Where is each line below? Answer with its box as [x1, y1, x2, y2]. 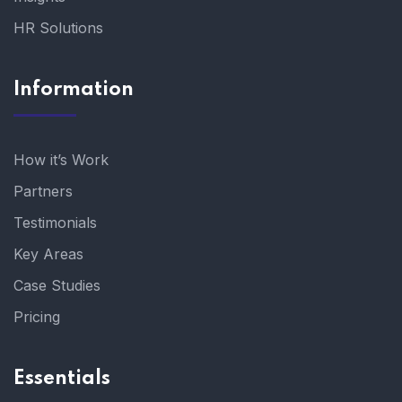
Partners [13, 182, 73, 201]
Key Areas [13, 245, 83, 264]
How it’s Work [13, 151, 109, 170]
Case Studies [13, 276, 100, 295]
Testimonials [13, 214, 97, 232]
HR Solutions [13, 19, 103, 38]
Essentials [13, 369, 110, 389]
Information [13, 80, 134, 100]
